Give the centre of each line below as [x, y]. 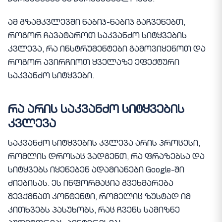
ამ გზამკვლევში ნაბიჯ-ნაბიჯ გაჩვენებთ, [97, 23]
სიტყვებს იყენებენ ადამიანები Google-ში [96, 171]
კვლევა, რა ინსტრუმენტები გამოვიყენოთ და [107, 50]
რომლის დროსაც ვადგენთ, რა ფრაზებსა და [106, 158]
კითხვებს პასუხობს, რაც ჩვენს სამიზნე [94, 211]
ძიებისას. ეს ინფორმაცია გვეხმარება [91, 185]
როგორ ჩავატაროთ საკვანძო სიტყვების [97, 36]
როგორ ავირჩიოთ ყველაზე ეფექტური [94, 63]
